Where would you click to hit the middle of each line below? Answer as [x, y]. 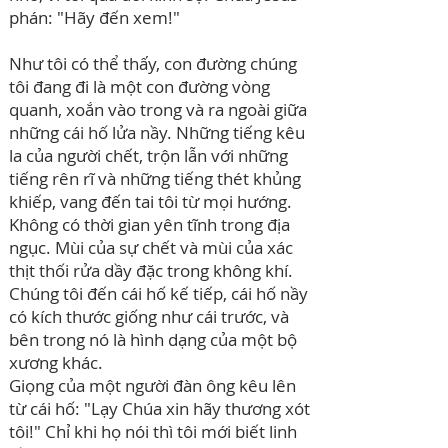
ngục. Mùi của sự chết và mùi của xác [151, 247]
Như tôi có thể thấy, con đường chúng [153, 63]
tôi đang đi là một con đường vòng [139, 86]
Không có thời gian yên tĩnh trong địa [149, 224]
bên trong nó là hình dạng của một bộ [153, 339]
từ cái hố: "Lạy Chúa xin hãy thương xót [159, 408]
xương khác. [56, 362]
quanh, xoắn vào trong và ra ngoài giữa [158, 109]
